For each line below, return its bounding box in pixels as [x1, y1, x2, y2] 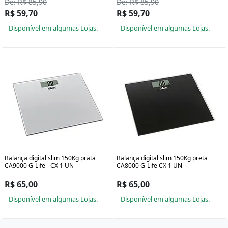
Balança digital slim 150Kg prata [5, 154, 96, 163]
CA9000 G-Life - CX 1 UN [5, 161, 74, 170]
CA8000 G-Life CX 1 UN [117, 161, 182, 170]
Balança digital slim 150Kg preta [117, 154, 208, 163]
